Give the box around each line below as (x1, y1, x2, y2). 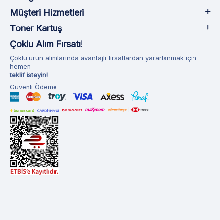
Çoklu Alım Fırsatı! (10, 39, 83, 50)
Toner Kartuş (10, 23, 62, 34)
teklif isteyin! (10, 71, 48, 79)
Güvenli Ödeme (10, 83, 57, 91)
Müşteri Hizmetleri (10, 7, 84, 18)
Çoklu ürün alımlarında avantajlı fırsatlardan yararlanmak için (10, 54, 196, 62)
